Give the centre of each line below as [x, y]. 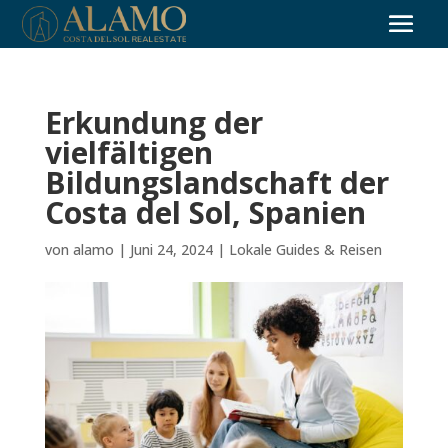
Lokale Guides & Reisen [305, 249]
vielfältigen [128, 152]
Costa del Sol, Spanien [205, 212]
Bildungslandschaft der [216, 182]
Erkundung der [153, 122]
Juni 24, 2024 [171, 249]
